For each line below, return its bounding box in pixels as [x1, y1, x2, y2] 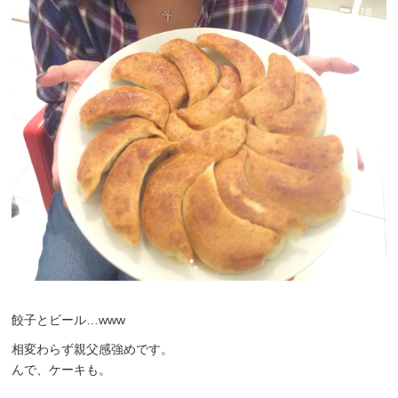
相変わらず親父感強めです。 [12, 342, 174, 357]
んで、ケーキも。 [12, 362, 112, 378]
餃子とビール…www [12, 313, 126, 328]
